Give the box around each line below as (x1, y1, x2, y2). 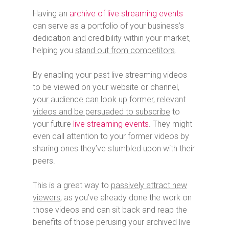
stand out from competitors (75, 45, 175, 55)
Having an (33, 8, 70, 18)
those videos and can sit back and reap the (33, 204, 187, 215)
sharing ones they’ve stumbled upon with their (33, 143, 195, 153)
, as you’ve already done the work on (60, 192, 192, 202)
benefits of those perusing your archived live (33, 217, 191, 227)
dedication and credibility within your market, (33, 33, 191, 43)
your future (33, 119, 73, 129)
